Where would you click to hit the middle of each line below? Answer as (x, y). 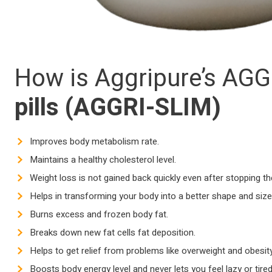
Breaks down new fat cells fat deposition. (113, 233)
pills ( (44, 108)
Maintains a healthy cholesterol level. (103, 160)
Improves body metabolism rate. (94, 142)
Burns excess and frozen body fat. (99, 215)
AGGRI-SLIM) (147, 108)
